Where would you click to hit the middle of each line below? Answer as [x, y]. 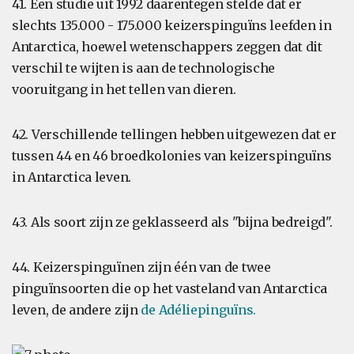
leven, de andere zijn [77, 310]
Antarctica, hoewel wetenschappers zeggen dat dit [167, 47]
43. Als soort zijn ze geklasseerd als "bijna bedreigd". [172, 222]
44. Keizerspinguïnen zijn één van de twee [141, 267]
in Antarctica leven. [72, 177]
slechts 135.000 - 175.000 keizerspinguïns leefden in [172, 25]
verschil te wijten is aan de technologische [144, 68]
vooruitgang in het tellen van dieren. [124, 89]
